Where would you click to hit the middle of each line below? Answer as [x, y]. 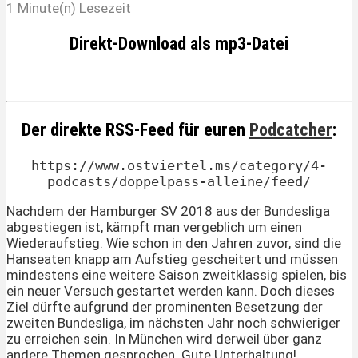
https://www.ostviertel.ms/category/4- [179, 166]
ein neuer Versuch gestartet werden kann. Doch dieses [171, 291]
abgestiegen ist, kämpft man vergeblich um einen [154, 227]
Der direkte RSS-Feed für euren [135, 130]
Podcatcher [291, 130]
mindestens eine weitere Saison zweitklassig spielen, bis [177, 275]
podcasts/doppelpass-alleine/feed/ [179, 182]
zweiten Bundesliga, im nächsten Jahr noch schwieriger [173, 323]
